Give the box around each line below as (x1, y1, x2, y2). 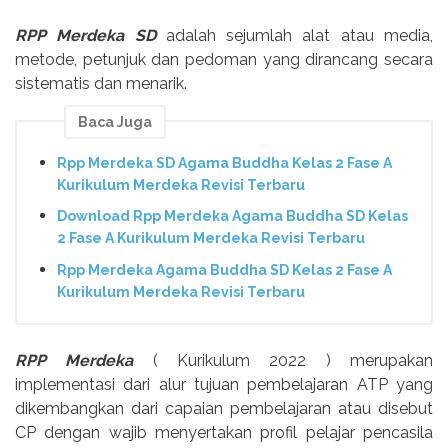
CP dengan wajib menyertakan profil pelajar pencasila (15, 422, 433, 442)
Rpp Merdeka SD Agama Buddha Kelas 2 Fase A (57, 154, 392, 171)
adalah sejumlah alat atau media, (165, 26, 434, 46)
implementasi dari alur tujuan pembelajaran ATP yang (15, 374, 433, 394)
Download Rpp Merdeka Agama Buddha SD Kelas (57, 208, 408, 225)
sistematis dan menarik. (15, 74, 187, 94)
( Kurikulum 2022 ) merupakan (133, 350, 434, 370)
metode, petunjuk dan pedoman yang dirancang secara (15, 50, 433, 70)
